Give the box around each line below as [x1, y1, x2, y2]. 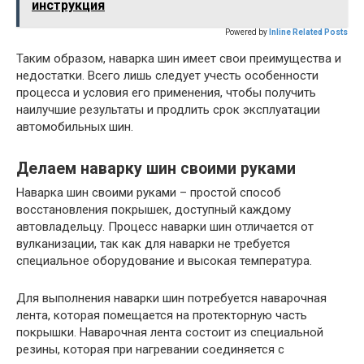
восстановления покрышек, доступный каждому [16, 202, 291, 218]
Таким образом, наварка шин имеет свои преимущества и [16, 51, 341, 67]
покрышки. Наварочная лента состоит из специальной [16, 325, 323, 340]
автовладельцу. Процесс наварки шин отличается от [16, 219, 314, 235]
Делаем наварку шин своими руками [16, 158, 296, 178]
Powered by [225, 28, 267, 37]
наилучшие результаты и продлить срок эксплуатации [16, 102, 320, 118]
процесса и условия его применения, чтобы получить [16, 85, 316, 101]
